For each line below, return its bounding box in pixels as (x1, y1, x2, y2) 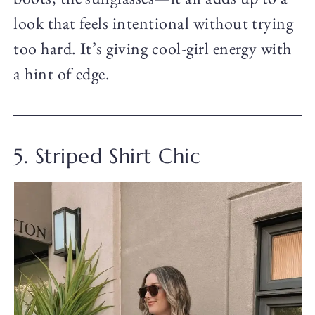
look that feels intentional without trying (13, 12, 294, 34)
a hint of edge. (13, 63, 110, 85)
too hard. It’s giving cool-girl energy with (13, 37, 292, 60)
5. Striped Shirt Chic (13, 143, 201, 169)
